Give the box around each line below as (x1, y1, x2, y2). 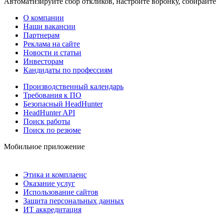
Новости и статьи (23, 48, 81, 57)
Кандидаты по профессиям (23, 65, 112, 74)
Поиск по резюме (23, 125, 81, 134)
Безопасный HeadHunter (23, 99, 103, 108)
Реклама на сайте (23, 39, 80, 48)
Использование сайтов (23, 187, 98, 196)
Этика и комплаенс (23, 170, 87, 179)
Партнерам (23, 31, 60, 39)
